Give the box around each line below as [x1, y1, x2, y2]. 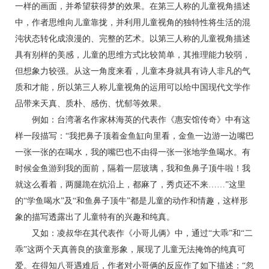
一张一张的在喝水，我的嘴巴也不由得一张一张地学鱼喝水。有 [15, 148, 250, 157]
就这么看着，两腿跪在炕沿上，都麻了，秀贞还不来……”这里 [15, 180, 246, 189]
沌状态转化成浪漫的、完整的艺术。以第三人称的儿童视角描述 [15, 34, 250, 43]
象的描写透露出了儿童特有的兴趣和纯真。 [15, 213, 175, 222]
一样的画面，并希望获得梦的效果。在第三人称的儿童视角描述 [15, 2, 250, 11]
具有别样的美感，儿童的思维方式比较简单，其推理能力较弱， [15, 50, 250, 59]
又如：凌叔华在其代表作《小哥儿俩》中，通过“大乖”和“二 [15, 229, 253, 238]
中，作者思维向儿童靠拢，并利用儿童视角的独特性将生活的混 [15, 18, 250, 27]
